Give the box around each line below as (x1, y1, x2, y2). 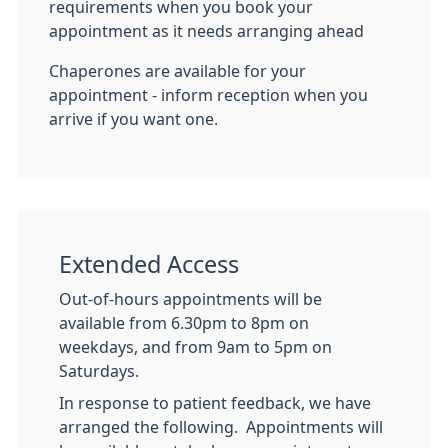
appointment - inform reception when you (49, 87, 368, 103)
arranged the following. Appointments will (59, 419, 383, 435)
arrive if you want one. (49, 111, 218, 127)
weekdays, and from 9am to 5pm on (59, 339, 332, 355)
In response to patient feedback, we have (59, 395, 371, 411)
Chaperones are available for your (49, 63, 306, 79)
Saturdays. (59, 363, 139, 379)
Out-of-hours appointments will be (59, 291, 322, 307)
